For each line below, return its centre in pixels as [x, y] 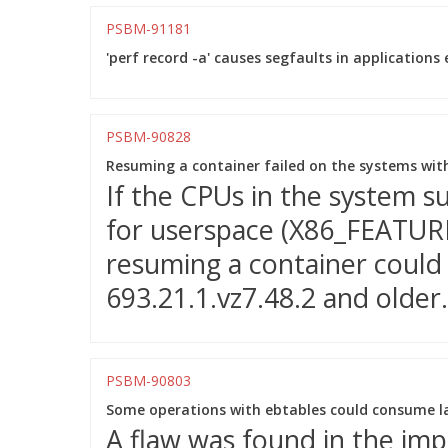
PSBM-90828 [148, 136]
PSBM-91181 [148, 28]
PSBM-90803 [148, 380]
